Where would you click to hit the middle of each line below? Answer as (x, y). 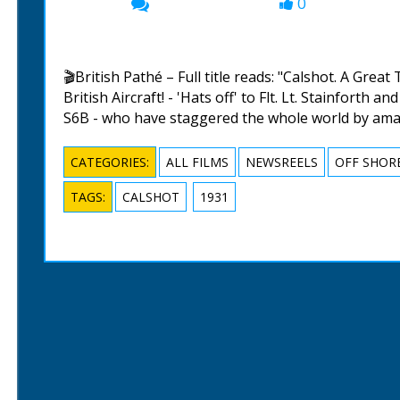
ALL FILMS (197, 162)
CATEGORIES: (110, 162)
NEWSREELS (282, 162)
